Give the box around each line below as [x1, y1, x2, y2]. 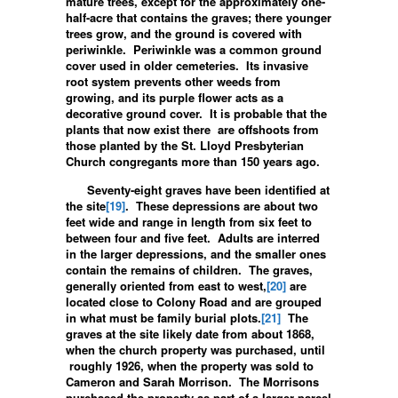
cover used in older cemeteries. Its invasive [66, 56, 308, 74]
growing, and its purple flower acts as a [66, 88, 283, 106]
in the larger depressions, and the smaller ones [66, 244, 326, 262]
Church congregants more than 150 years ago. [66, 152, 323, 170]
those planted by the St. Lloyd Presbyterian [66, 136, 304, 154]
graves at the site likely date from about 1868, [66, 324, 314, 342]
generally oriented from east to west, [66, 276, 267, 294]
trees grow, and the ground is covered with [66, 24, 302, 42]
